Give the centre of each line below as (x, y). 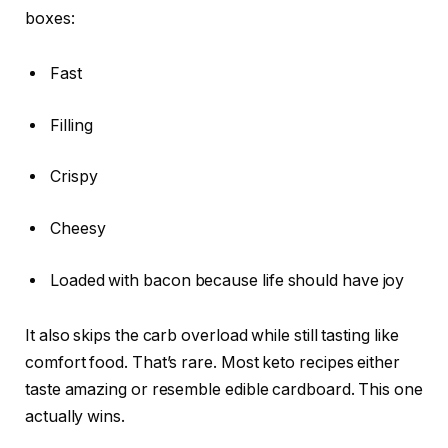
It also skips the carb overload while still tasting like (212, 336)
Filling (71, 125)
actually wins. (75, 417)
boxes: (50, 18)
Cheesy (78, 228)
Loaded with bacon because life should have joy (227, 280)
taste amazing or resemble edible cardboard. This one (224, 390)
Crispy (74, 177)
